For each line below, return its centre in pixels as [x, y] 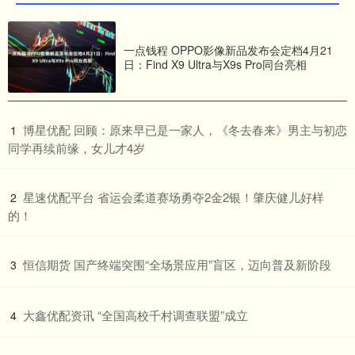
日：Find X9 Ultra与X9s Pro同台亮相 [215, 65]
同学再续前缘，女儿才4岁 [76, 148]
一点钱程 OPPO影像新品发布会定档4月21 [228, 50]
